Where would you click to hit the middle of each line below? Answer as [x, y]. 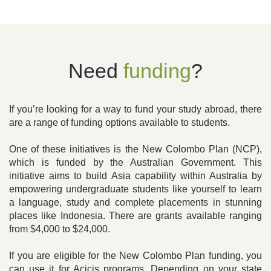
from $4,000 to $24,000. [60, 229]
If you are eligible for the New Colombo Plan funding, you [135, 256]
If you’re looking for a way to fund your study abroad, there [135, 109]
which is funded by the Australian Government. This [135, 163]
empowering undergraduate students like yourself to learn [135, 189]
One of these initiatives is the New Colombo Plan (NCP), [135, 149]
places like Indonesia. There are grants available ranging [135, 216]
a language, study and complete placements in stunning [135, 203]
